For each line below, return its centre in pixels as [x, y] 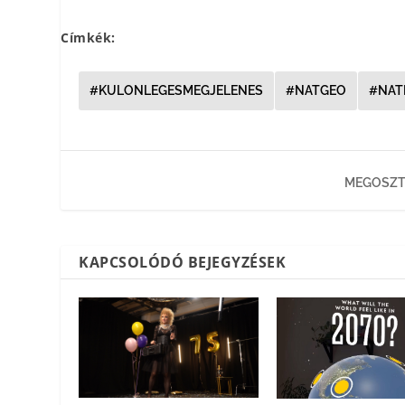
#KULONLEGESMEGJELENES [177, 90]
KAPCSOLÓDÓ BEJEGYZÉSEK [183, 262]
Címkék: [88, 37]
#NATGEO [316, 90]
